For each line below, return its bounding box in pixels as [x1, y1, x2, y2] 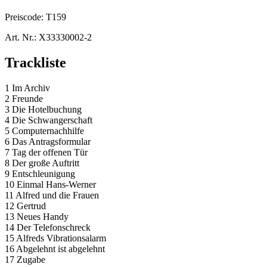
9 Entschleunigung [5, 168, 75, 179]
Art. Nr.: [5, 32, 36, 42]
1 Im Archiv [5, 82, 50, 93]
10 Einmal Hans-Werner [5, 179, 96, 190]
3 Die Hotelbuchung [5, 104, 82, 114]
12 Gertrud [5, 200, 46, 211]
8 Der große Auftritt [5, 157, 79, 168]
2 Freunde [5, 93, 43, 104]
